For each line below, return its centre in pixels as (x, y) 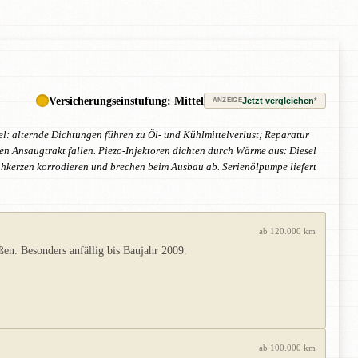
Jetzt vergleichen (278, 100)
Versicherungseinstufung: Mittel (126, 100)
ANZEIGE (227, 101)
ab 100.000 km (287, 348)
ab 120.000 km (287, 231)
